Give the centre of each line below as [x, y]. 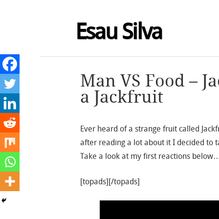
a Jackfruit [122, 97]
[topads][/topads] [110, 181]
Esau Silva [119, 32]
